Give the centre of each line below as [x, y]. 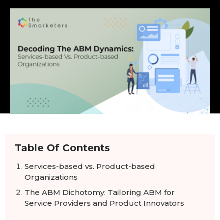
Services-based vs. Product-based [90, 166]
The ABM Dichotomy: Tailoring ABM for [100, 192]
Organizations [51, 177]
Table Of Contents [62, 148]
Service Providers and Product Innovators [104, 203]
